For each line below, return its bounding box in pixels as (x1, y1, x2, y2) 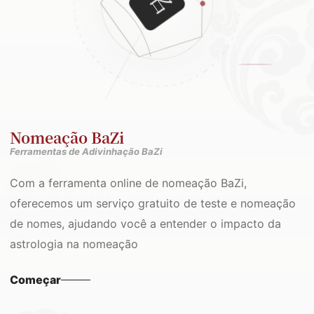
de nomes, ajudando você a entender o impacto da (10, 217, 281, 231)
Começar (10, 273, 61, 287)
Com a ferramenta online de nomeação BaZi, (10, 176, 247, 190)
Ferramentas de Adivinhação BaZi (10, 146, 163, 157)
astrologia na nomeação (10, 237, 138, 251)
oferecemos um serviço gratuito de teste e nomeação (10, 196, 296, 210)
